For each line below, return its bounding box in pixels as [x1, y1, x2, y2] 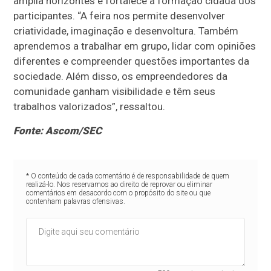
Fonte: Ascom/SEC [13, 125, 102, 137]
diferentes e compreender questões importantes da [13, 55, 250, 68]
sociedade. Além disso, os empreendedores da [13, 70, 228, 83]
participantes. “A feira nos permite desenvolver [13, 10, 226, 22]
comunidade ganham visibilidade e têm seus [13, 85, 216, 98]
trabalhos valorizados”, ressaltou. [13, 100, 166, 113]
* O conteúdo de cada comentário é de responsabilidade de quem [25, 172, 229, 181]
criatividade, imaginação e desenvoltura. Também [13, 25, 239, 38]
